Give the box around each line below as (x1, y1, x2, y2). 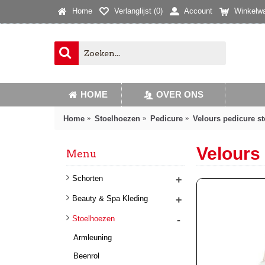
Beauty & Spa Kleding (72, 193, 148, 203)
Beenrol (73, 251, 99, 260)
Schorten (72, 173, 103, 183)
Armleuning (73, 233, 112, 242)
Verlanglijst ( (114, 7, 156, 16)
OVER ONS (156, 89, 203, 99)
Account (184, 7, 212, 16)
